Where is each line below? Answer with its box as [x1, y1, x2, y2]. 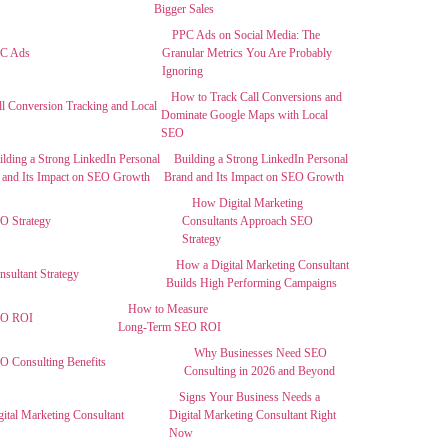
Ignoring [161, 64, 203, 78]
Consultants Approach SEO [182, 214, 314, 228]
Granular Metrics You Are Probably [161, 46, 332, 60]
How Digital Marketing [192, 196, 304, 210]
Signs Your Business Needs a [178, 390, 320, 404]
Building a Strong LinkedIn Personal [173, 152, 348, 166]
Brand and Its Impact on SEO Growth [163, 170, 344, 184]
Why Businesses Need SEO [193, 346, 327, 360]
